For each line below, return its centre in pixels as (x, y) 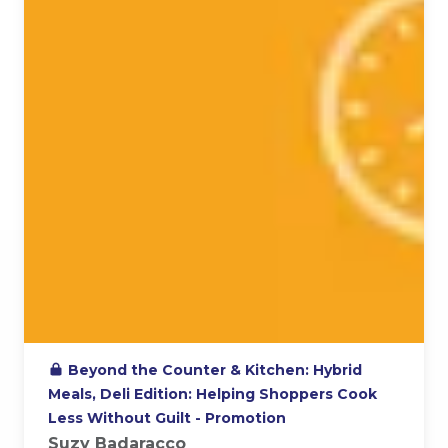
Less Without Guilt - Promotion (167, 418)
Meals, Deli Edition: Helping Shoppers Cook (212, 394)
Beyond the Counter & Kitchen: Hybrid (215, 370)
